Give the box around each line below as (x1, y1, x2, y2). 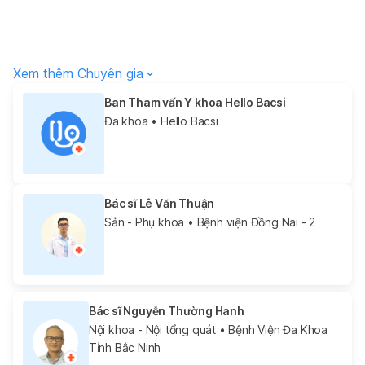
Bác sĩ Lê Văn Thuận (104, 196, 215, 210)
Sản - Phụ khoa (104, 214, 185, 229)
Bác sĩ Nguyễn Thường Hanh (88, 303, 244, 318)
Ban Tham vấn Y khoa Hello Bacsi (104, 95, 286, 109)
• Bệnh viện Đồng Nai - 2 (184, 214, 316, 229)
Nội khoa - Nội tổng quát (88, 322, 216, 336)
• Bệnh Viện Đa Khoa (215, 322, 328, 336)
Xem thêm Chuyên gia (13, 64, 143, 81)
